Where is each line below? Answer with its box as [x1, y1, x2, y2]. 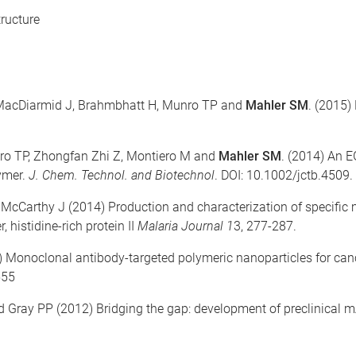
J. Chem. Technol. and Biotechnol [29, 168, 215, 183]
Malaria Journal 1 [137, 219, 234, 234]
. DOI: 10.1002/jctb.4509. [215, 168, 353, 183]
